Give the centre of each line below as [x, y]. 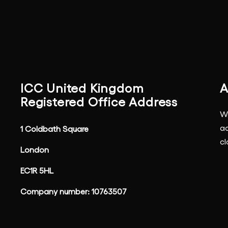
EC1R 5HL [37, 170]
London [35, 150]
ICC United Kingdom [82, 88]
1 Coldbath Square [54, 129]
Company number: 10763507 [74, 191]
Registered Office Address [99, 102]
